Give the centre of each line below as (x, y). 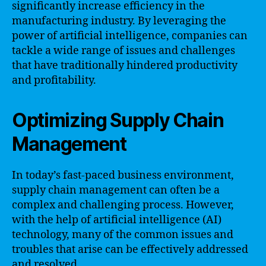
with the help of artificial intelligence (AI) (117, 220)
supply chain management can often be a (116, 190)
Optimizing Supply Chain (118, 120)
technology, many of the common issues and (123, 235)
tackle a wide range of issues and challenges (123, 51)
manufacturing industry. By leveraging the (119, 21)
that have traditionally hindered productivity (125, 66)
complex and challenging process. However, (123, 205)
